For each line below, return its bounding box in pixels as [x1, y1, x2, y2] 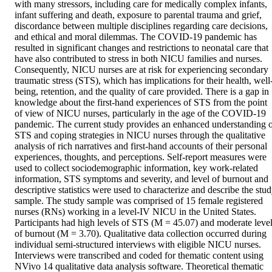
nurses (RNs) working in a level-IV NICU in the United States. [15, 206, 256, 217]
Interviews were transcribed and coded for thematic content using [15, 250, 263, 261]
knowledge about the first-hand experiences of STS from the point [15, 97, 267, 108]
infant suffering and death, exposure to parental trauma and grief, [15, 10, 262, 21]
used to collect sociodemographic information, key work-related [15, 163, 258, 174]
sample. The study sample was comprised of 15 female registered [15, 195, 263, 206]
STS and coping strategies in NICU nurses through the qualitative [15, 130, 265, 141]
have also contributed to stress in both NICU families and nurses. [15, 53, 262, 64]
